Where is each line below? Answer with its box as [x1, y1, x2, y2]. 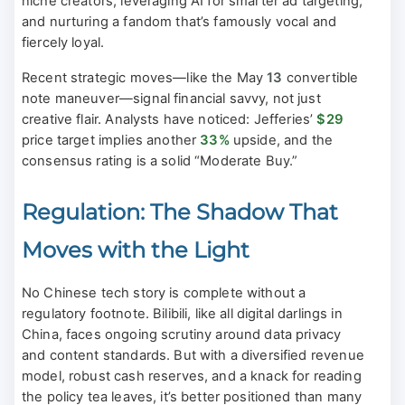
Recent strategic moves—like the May [22, 69, 268, 86]
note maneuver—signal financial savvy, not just [22, 89, 321, 107]
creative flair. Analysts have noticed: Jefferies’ [22, 110, 317, 127]
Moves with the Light [22, 236, 250, 263]
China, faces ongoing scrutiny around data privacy [22, 325, 342, 343]
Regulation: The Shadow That [22, 198, 338, 225]
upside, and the [229, 131, 334, 148]
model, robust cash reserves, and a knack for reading [22, 367, 362, 384]
